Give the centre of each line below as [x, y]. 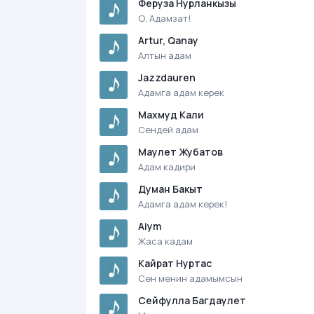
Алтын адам [165, 55]
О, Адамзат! [164, 18]
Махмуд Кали [171, 115]
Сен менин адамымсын [190, 278]
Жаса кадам [165, 241]
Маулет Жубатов [180, 152]
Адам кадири [167, 167]
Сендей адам [168, 130]
